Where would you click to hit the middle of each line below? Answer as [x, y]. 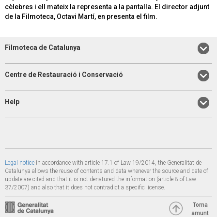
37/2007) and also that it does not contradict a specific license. [85, 188]
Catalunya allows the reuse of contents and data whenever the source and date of [107, 171]
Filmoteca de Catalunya [43, 47]
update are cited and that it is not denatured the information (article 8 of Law [101, 179]
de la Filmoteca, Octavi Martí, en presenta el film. [81, 16]
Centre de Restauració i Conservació [64, 74]
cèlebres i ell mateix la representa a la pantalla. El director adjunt [107, 7]
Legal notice [20, 163]
